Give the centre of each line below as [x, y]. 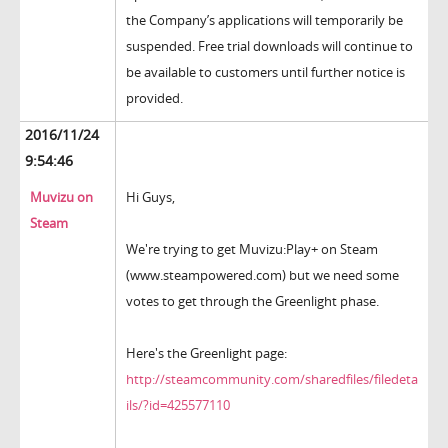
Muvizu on [61, 197]
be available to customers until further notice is [265, 72]
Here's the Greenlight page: [206, 353]
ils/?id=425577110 [178, 405]
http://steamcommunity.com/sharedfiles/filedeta [272, 379]
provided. [154, 98]
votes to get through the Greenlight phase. [252, 301]
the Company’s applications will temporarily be [264, 20]
